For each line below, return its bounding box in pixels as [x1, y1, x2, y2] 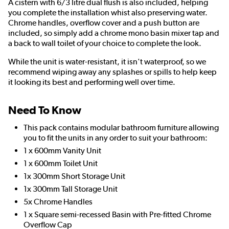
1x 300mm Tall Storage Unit [24, 184, 118, 194]
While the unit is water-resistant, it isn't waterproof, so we [8, 57, 206, 67]
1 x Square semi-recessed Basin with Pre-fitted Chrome [24, 210, 211, 220]
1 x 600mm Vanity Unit [24, 146, 101, 156]
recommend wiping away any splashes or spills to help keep [8, 67, 217, 77]
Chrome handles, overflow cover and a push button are [8, 18, 199, 28]
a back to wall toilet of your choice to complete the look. [8, 38, 201, 49]
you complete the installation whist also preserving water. [8, 8, 208, 18]
